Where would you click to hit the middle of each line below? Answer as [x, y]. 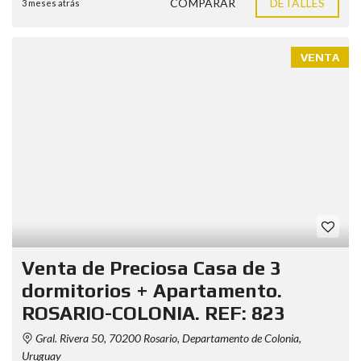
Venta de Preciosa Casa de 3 [151, 268]
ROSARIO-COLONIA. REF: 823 [154, 313]
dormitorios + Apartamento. [152, 290]
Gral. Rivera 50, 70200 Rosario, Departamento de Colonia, [167, 338]
